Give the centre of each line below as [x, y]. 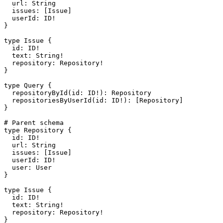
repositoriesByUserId [48, 101]
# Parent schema [34, 123]
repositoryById [36, 93]
